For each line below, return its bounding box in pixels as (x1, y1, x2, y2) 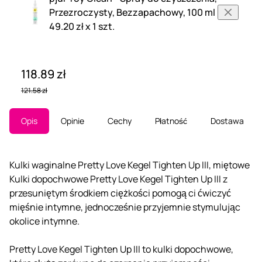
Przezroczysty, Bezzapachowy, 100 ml (49, 5, 215, 19)
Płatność (155, 115, 187, 126)
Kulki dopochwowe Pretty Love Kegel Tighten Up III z (9, 172, 227, 185)
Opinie (61, 115, 84, 126)
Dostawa (211, 115, 244, 126)
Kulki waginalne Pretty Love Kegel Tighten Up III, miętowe (9, 158, 250, 171)
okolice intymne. (9, 214, 80, 227)
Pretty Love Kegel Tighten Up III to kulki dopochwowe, (9, 242, 233, 256)
